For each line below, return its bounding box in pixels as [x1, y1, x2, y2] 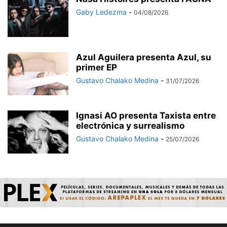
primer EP [76, 62, 117, 72]
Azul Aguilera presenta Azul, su [76, 52, 211, 62]
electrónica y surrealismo [76, 120, 184, 131]
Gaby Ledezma [76, 7, 127, 16]
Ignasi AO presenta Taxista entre [76, 110, 216, 121]
